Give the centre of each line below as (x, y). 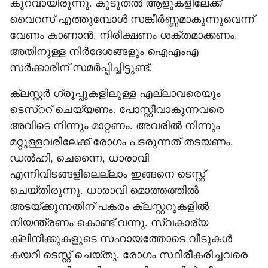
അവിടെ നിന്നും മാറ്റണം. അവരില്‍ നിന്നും (115, 126)
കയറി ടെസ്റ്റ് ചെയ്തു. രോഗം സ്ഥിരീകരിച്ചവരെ (129, 255)
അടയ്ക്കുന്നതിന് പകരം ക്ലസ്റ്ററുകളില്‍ (109, 206)
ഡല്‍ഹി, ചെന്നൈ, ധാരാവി (79, 158)
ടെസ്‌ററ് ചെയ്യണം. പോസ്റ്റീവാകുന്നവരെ (117, 109)
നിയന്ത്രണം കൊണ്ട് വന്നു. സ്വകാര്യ (109, 223)
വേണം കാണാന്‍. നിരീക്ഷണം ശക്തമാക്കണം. (124, 35)
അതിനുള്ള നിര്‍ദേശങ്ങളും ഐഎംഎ (104, 51)
